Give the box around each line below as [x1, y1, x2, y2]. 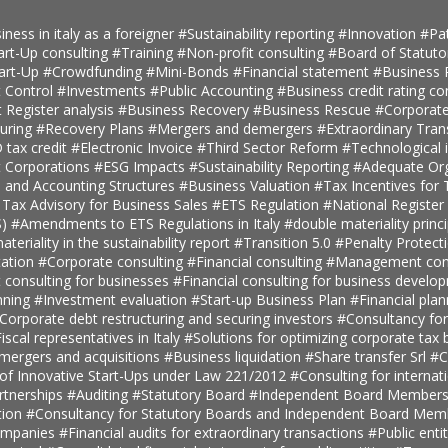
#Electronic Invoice [70, 137, 197, 157]
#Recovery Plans [35, 118, 148, 138]
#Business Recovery [117, 99, 253, 119]
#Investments [56, 80, 150, 100]
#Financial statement [232, 61, 373, 81]
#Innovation [337, 23, 420, 43]
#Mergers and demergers [147, 118, 317, 138]
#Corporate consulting [37, 251, 187, 271]
